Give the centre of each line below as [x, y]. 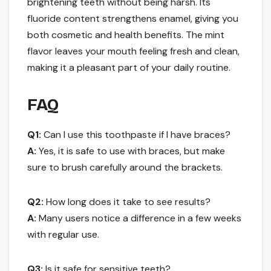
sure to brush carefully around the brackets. [125, 168]
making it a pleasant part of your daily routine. [129, 68]
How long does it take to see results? [127, 202]
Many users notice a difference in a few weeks [139, 218]
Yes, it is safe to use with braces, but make [131, 151]
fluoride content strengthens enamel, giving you [133, 19]
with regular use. [63, 235]
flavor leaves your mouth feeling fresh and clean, [133, 51]
